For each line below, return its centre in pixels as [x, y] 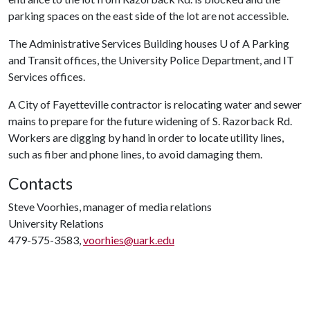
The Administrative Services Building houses [114, 43]
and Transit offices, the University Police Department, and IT [151, 60]
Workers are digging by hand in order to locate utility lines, [146, 137]
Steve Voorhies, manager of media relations [110, 207]
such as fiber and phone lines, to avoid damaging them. [136, 154]
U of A [235, 43]
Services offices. [47, 76]
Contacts [40, 183]
